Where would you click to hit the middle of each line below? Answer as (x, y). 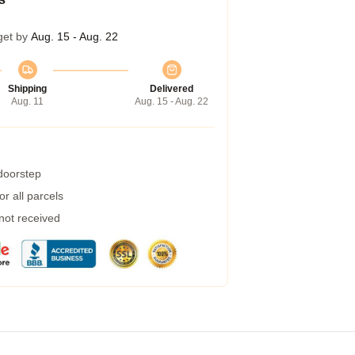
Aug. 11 (27, 101)
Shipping (27, 89)
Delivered (172, 89)
